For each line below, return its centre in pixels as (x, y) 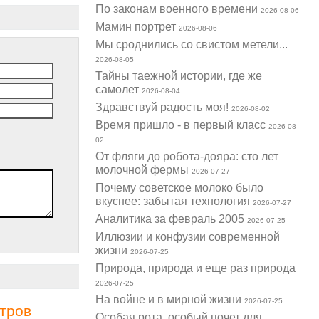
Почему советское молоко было (180, 188)
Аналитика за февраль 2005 (172, 219)
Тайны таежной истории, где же (179, 76)
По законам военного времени (178, 9)
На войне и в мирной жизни (170, 299)
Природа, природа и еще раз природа (196, 268)
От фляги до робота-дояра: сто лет (187, 156)
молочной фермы (144, 170)
